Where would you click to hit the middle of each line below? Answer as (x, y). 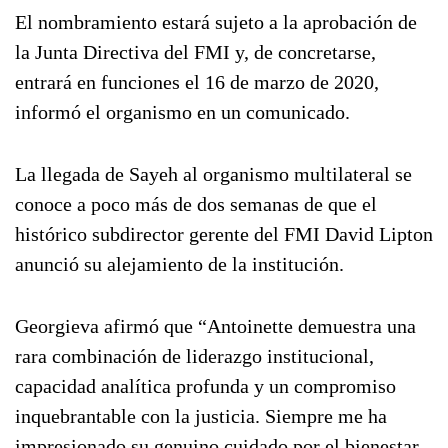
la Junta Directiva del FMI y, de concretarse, (195, 52)
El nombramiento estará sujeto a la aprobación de (216, 22)
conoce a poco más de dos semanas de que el (196, 204)
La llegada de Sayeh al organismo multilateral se (213, 174)
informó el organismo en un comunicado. (182, 112)
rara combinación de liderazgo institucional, (194, 356)
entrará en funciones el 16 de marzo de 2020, (197, 82)
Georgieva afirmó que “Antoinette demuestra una (215, 326)
